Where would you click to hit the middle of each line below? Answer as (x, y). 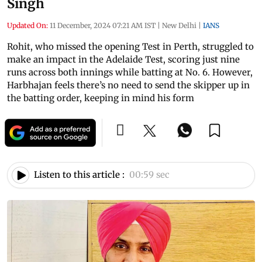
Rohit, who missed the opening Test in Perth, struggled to (130, 46)
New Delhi (179, 25)
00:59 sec (149, 175)
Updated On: (27, 25)
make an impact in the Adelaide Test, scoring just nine (123, 59)
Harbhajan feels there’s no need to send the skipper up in (128, 85)
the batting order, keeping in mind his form (101, 98)
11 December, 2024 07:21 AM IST (103, 25)
